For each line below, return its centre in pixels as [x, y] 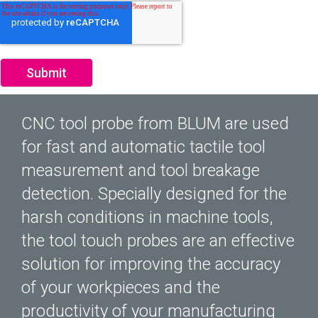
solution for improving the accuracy [151, 264]
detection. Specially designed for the [154, 194]
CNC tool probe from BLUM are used [155, 124]
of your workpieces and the [121, 288]
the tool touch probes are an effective [158, 241]
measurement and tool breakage [141, 171]
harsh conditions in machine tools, [147, 218]
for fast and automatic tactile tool [143, 147]
